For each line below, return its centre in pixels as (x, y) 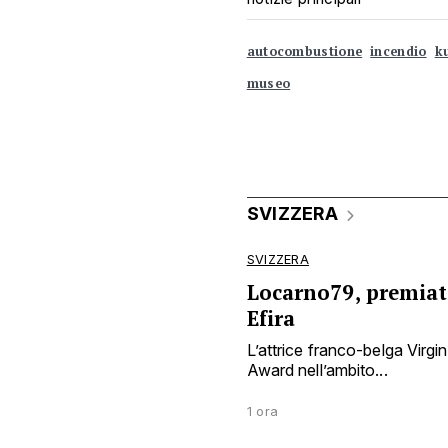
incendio (398, 51)
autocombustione (304, 51)
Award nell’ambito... (317, 369)
